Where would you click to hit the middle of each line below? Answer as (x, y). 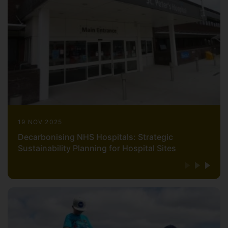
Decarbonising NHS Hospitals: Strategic (95, 137)
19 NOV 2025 (40, 122)
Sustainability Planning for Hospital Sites (97, 148)
